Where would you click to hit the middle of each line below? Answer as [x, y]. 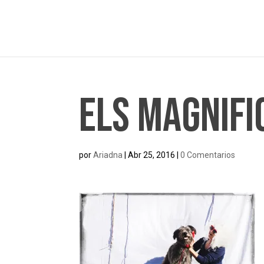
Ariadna [108, 155]
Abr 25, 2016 [152, 155]
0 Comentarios [208, 155]
